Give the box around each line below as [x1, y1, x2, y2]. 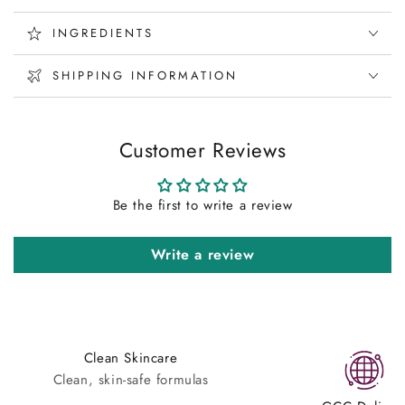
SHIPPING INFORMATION [52, 67, 238, 84]
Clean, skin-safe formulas [52, 369, 209, 390]
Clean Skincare [83, 347, 178, 368]
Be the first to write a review [112, 194, 293, 215]
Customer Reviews [118, 135, 287, 165]
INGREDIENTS [52, 24, 154, 42]
